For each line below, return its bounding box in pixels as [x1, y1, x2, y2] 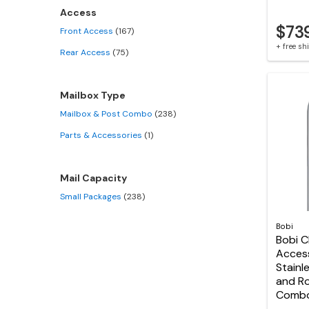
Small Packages [60, 191, 123, 202]
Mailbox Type [60, 89, 126, 101]
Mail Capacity [60, 172, 127, 184]
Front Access [60, 26, 115, 37]
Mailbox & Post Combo [60, 108, 154, 119]
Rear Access [60, 47, 112, 58]
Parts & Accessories [60, 130, 144, 141]
